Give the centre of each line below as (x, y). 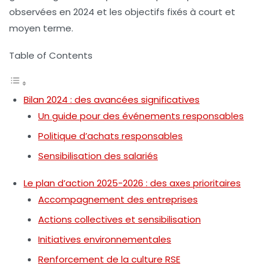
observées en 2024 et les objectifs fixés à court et (122, 11)
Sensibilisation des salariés (98, 155)
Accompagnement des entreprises (118, 199)
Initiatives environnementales (105, 239)
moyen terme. (41, 28)
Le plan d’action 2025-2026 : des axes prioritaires (132, 183)
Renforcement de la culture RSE (109, 259)
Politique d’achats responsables (110, 135)
